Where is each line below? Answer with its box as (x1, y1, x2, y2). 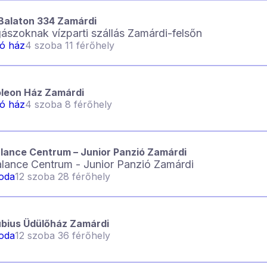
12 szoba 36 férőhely (15, 229, 110, 241)
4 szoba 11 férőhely (25, 39, 114, 51)
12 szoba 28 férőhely (15, 170, 110, 182)
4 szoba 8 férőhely (25, 98, 112, 110)
